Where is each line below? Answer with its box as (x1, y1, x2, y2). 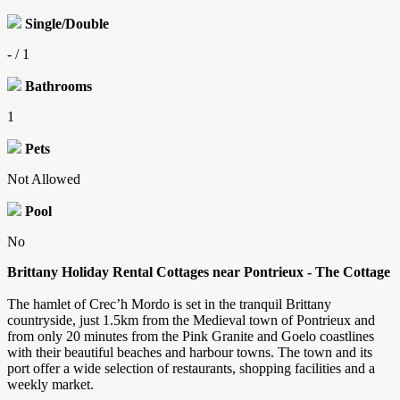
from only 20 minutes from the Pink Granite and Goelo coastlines (7, 329, 374, 345)
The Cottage (312, 264, 390, 280)
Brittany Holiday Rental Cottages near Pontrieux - (7, 264, 312, 280)
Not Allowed (7, 171, 80, 187)
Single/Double (25, 16, 109, 32)
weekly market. (7, 377, 94, 393)
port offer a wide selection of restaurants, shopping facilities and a (7, 361, 375, 377)
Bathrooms (25, 79, 92, 95)
